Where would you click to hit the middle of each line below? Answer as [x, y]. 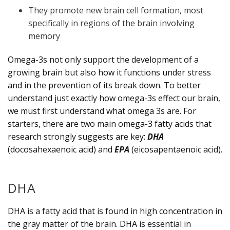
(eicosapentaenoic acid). [176, 149]
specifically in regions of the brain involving [111, 23]
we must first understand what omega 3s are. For [102, 111]
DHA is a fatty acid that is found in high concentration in [115, 211]
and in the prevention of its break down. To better [104, 85]
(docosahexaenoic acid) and [61, 149]
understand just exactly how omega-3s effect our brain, [114, 98]
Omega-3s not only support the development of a [103, 59]
